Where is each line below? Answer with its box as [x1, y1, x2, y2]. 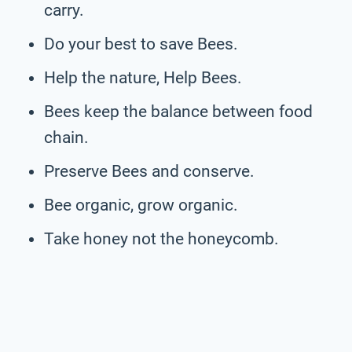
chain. [44, 127, 89, 147]
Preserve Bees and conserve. [44, 161, 255, 181]
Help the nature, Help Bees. [44, 68, 242, 87]
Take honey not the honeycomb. [44, 229, 279, 248]
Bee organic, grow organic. [44, 195, 238, 214]
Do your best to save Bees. [44, 34, 238, 53]
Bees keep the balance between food [44, 101, 313, 121]
